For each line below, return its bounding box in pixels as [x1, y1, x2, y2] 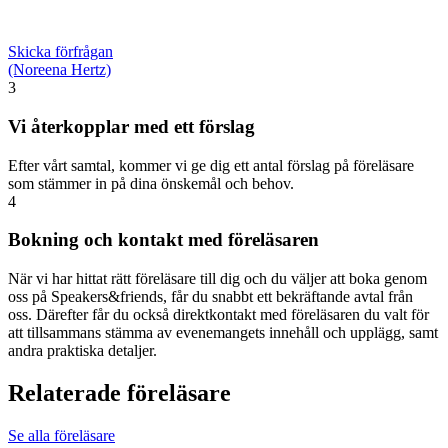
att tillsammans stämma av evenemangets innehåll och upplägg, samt [8, 324, 438, 342]
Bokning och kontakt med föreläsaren [8, 229, 319, 251]
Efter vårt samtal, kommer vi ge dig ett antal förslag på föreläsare [8, 156, 414, 174]
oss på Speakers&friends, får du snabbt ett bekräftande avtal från [8, 288, 413, 306]
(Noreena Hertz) [8, 61, 111, 79]
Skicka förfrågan [8, 43, 113, 61]
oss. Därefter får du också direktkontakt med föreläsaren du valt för [8, 306, 429, 324]
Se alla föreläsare [8, 426, 115, 444]
